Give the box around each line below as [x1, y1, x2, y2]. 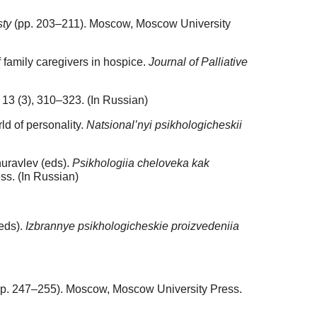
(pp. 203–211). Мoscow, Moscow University [11, 18, 231, 30]
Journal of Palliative [149, 56, 248, 69]
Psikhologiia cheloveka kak [72, 157, 209, 170]
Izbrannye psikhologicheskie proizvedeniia [25, 220, 239, 233]
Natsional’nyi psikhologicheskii [86, 119, 242, 132]
